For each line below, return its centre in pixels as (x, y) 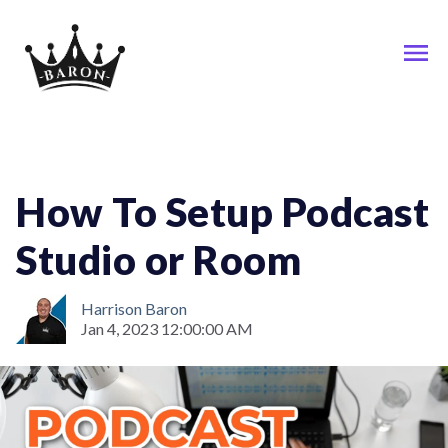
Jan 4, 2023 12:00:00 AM (167, 328)
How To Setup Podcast (222, 212)
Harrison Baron (134, 308)
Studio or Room (158, 260)
